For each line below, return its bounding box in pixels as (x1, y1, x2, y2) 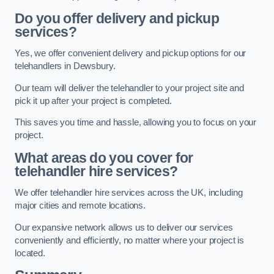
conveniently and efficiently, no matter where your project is (15, 235, 245, 245)
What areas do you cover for (15, 149, 193, 166)
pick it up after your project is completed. (15, 95, 172, 106)
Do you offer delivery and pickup (15, 10, 220, 26)
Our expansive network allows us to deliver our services (15, 222, 234, 232)
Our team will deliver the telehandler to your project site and (15, 83, 244, 93)
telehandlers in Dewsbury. (15, 61, 116, 72)
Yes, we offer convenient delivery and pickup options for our (15, 48, 246, 59)
